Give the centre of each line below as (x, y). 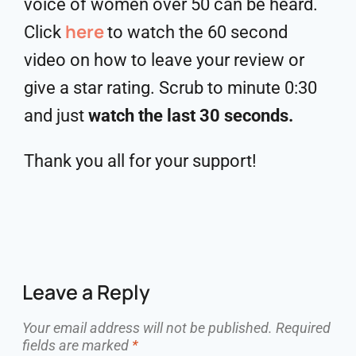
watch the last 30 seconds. (191, 115)
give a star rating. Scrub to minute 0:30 (170, 87)
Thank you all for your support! (140, 161)
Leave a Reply (86, 292)
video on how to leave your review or (164, 60)
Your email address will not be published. (147, 328)
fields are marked (77, 345)
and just (56, 115)
